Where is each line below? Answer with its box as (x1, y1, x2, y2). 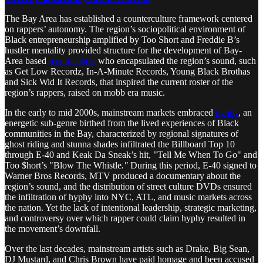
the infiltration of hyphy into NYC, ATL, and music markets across (5, 191, 252, 202)
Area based (5, 55, 49, 66)
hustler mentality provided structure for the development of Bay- (5, 45, 242, 55)
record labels (49, 55, 96, 66)
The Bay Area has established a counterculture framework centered (5, 13, 252, 23)
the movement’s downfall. (5, 223, 103, 234)
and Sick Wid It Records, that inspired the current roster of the (5, 76, 233, 87)
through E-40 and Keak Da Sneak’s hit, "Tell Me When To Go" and (5, 149, 257, 160)
